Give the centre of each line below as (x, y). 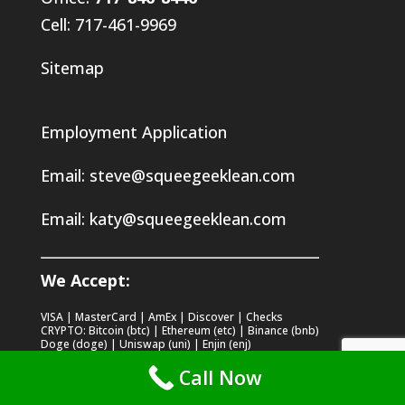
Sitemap (72, 67)
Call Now (221, 377)
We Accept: (85, 281)
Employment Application (133, 132)
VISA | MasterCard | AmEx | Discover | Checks (161, 317)
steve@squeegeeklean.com (192, 176)
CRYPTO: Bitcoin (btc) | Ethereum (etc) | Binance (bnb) (179, 331)
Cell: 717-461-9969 (108, 24)
